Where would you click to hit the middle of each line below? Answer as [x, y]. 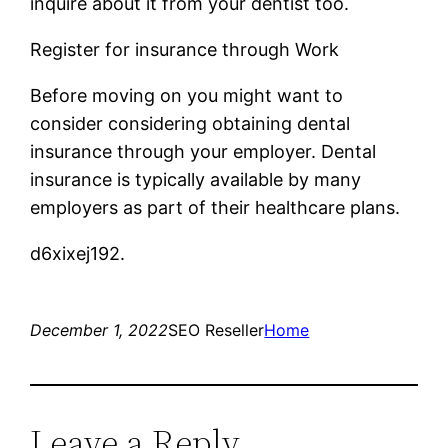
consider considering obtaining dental [190, 123]
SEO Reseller [216, 329]
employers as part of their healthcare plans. [215, 207]
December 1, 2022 [99, 329]
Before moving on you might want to [187, 95]
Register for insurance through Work [185, 49]
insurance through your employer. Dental [203, 151]
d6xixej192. [78, 253]
